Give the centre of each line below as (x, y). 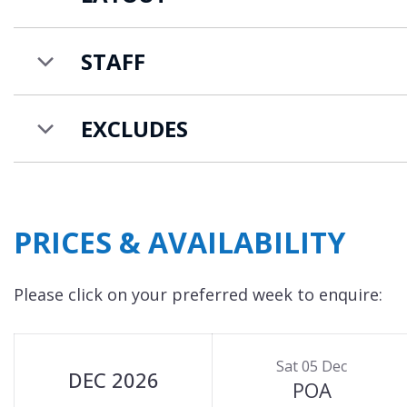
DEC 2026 (113, 380)
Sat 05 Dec (312, 366)
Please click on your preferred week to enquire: (198, 294)
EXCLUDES (134, 129)
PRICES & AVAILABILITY (179, 242)
